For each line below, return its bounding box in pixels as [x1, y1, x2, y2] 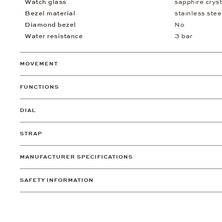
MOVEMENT [20, 60, 58, 67]
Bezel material [25, 9, 75, 18]
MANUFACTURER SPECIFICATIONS [20, 154, 133, 161]
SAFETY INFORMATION [20, 177, 94, 184]
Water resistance [25, 32, 83, 41]
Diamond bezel [25, 21, 76, 29]
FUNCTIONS [20, 84, 59, 91]
